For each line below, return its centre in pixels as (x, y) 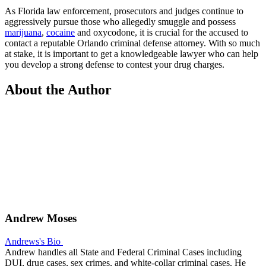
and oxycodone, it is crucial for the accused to (161, 32)
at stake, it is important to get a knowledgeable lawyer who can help (132, 53)
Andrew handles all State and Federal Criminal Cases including (123, 252)
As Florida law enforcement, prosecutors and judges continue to (124, 11)
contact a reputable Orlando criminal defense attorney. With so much (132, 43)
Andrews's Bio (33, 242)
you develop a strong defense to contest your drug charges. (115, 64)
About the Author (58, 89)
